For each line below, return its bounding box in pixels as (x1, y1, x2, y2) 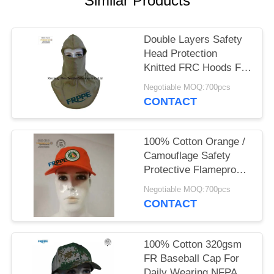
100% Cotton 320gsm (144, 238, 242, 250)
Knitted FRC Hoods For (144, 62, 251, 74)
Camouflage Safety (144, 150, 202, 162)
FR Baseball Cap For (144, 252, 240, 264)
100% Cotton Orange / (144, 136, 246, 148)
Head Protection (144, 48, 218, 60)
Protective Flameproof (144, 164, 245, 176)
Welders (144, 76, 182, 88)
